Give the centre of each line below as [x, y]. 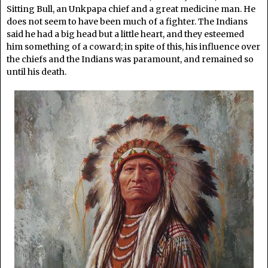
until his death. [36, 72]
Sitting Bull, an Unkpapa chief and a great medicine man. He [131, 9]
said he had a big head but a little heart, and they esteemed [125, 34]
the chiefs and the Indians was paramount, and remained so [130, 60]
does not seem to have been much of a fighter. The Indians [127, 22]
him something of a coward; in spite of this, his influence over [133, 47]
